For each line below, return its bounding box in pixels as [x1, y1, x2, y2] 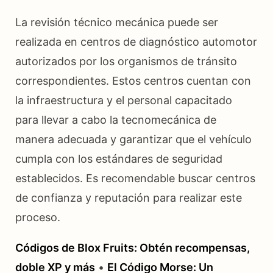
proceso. [15, 210, 60, 224]
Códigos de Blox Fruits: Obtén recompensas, [15, 241, 250, 254]
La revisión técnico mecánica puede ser [15, 15, 218, 29]
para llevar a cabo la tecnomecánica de [15, 113, 216, 126]
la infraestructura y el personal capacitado [15, 93, 232, 107]
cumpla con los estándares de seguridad [15, 152, 222, 165]
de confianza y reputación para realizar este [15, 191, 242, 204]
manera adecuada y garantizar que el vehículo [15, 132, 252, 146]
